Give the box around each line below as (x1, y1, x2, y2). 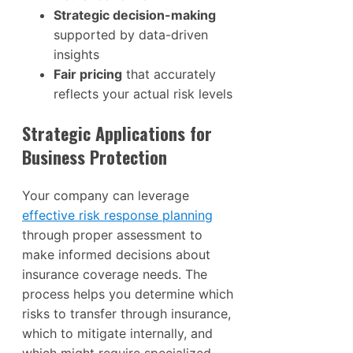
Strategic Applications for (22, 121, 212, 147)
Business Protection (22, 144, 167, 170)
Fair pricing (54, 66, 122, 83)
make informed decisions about (22, 247, 210, 263)
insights (54, 46, 99, 63)
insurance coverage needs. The (22, 266, 207, 283)
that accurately (122, 66, 216, 83)
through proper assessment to (22, 227, 203, 243)
